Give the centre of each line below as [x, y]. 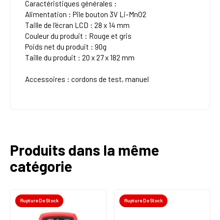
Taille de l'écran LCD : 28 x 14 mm [77, 25]
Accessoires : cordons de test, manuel [87, 79]
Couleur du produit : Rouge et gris [78, 36]
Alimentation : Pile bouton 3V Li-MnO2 [86, 14]
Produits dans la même [84, 150]
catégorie [41, 166]
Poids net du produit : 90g [66, 47]
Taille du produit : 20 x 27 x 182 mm [80, 58]
